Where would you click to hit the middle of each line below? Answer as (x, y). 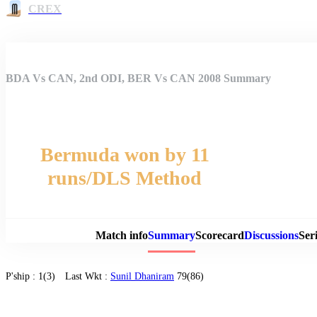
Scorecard (219, 235)
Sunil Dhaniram (142, 276)
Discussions (271, 235)
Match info (121, 235)
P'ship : (22, 276)
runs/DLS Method (125, 178)
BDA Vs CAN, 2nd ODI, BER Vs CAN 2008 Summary (138, 78)
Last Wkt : (88, 276)
